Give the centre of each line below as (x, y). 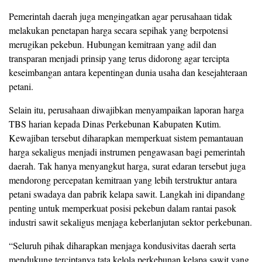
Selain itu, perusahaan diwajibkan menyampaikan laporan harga (126, 110)
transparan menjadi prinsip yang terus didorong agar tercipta (119, 58)
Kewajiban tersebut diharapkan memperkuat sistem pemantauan (126, 138)
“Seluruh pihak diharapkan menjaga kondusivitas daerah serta (122, 246)
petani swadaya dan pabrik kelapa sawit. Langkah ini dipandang (127, 194)
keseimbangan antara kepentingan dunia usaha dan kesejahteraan (128, 73)
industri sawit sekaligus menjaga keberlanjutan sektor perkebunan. (130, 222)
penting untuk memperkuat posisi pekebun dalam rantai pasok (123, 208)
